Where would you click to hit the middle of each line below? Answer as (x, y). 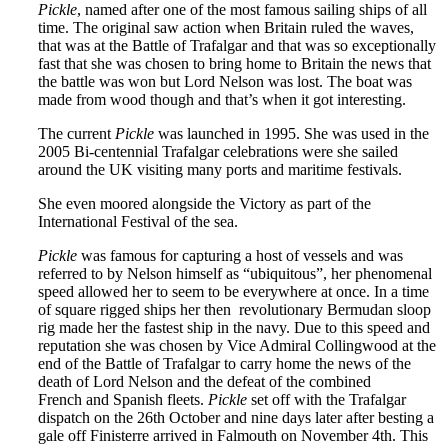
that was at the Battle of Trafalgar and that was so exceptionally (237, 45)
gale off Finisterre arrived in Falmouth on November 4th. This (233, 435)
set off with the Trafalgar (326, 399)
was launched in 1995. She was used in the (293, 133)
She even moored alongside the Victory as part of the (204, 203)
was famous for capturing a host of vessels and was (240, 255)
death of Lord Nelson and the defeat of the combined (204, 381)
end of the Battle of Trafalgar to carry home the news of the (224, 363)
